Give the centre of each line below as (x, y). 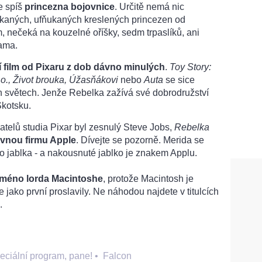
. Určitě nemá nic (149, 6)
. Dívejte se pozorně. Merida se (140, 140)
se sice (179, 80)
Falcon (117, 256)
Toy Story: (190, 67)
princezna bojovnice (70, 6)
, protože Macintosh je (148, 178)
